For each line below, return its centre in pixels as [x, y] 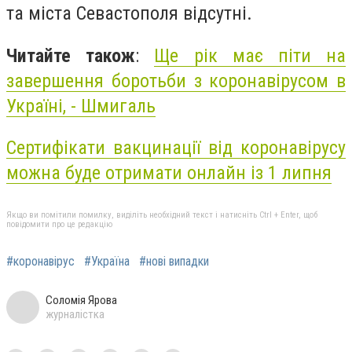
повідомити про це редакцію [59, 224]
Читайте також [71, 55]
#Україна [107, 261]
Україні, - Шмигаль [81, 106]
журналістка [75, 314]
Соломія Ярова [81, 300]
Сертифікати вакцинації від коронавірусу [176, 148]
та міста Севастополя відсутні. [129, 14]
